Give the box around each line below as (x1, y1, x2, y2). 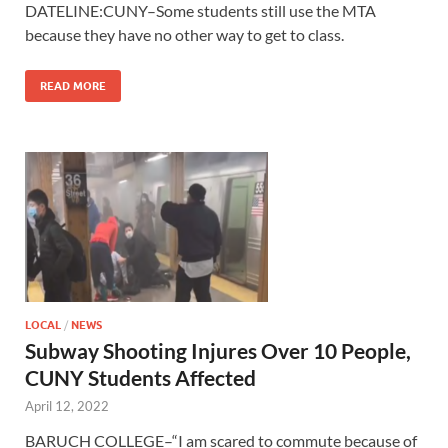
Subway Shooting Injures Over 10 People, (25, 338, 411, 364)
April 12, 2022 (25, 398, 109, 415)
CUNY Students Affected (25, 365, 256, 391)
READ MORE (40, 79, 106, 94)
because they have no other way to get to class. (25, 25, 344, 45)
